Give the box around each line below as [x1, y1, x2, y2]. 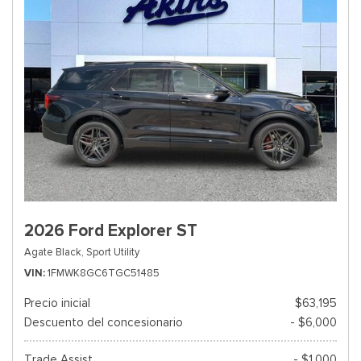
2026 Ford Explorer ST [24, 220, 197, 241]
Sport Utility [86, 245, 139, 259]
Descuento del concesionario [24, 315, 183, 330]
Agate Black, [24, 245, 84, 259]
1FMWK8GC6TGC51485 [48, 266, 160, 280]
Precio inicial [24, 296, 90, 310]
